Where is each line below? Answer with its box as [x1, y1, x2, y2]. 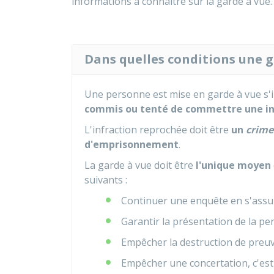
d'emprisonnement [84, 138, 179, 151]
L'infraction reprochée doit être [84, 123, 231, 136]
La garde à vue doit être [84, 158, 196, 172]
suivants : [84, 173, 127, 187]
